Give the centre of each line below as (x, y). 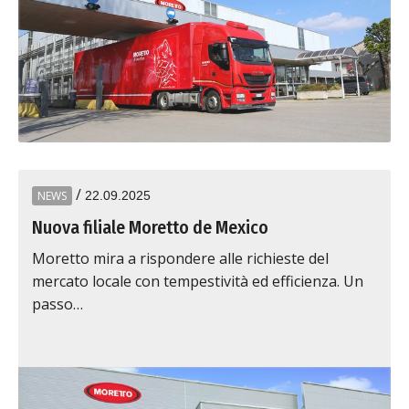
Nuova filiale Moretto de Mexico (150, 227)
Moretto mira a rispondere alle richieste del (180, 258)
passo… (58, 304)
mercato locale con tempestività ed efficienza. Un (198, 281)
